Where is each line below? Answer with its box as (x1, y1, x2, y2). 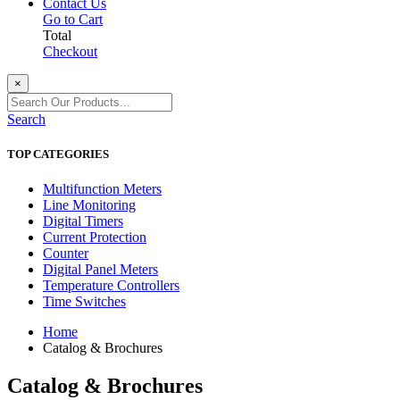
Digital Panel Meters (43, 261, 158, 277)
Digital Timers (43, 212, 123, 229)
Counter (43, 245, 88, 261)
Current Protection (43, 229, 146, 245)
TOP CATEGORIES (7, 146, 109, 161)
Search (7, 111, 46, 127)
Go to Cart (43, 11, 103, 27)
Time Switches (43, 293, 126, 309)
